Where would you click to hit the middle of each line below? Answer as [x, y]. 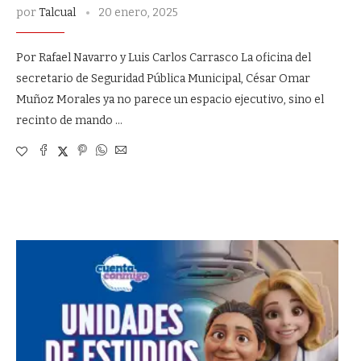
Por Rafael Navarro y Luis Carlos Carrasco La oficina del [164, 57]
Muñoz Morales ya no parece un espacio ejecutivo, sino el [170, 99]
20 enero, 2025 [138, 12]
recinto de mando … [69, 120]
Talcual [57, 12]
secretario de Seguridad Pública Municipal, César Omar [163, 78]
